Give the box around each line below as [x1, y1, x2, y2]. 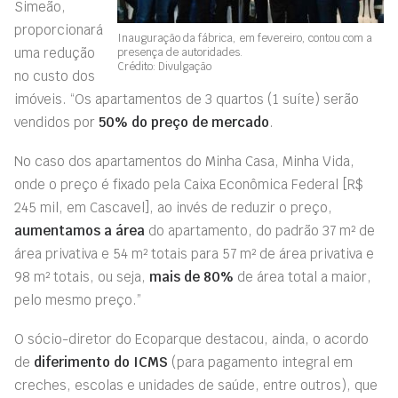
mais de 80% [149, 268, 234, 285]
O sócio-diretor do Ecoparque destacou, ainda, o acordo [14, 330, 369, 347]
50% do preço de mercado [99, 114, 269, 131]
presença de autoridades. [117, 44, 243, 60]
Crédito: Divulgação [117, 59, 211, 74]
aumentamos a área [14, 222, 145, 239]
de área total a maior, [234, 268, 371, 285]
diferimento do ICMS [34, 354, 168, 370]
